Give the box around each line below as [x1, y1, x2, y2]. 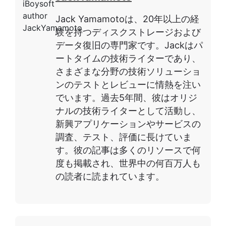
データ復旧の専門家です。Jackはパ [55, 39, 203, 50]
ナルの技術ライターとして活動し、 [55, 105, 201, 116]
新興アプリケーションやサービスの [55, 118, 201, 129]
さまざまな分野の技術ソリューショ [55, 66, 201, 77]
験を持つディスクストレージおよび [55, 26, 201, 37]
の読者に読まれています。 [55, 171, 164, 182]
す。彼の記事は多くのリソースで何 [55, 144, 201, 155]
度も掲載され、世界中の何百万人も [55, 157, 201, 168]
